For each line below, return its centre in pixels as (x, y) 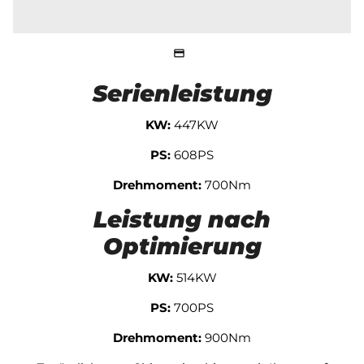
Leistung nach (182, 219)
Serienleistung (182, 93)
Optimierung (182, 246)
